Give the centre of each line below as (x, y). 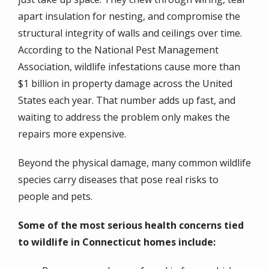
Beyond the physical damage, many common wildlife (134, 163)
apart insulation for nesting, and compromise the (129, 17)
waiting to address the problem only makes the (124, 117)
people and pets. (55, 197)
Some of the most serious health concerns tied (131, 225)
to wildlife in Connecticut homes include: (117, 242)
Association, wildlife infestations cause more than (129, 67)
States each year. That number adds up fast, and (127, 101)
